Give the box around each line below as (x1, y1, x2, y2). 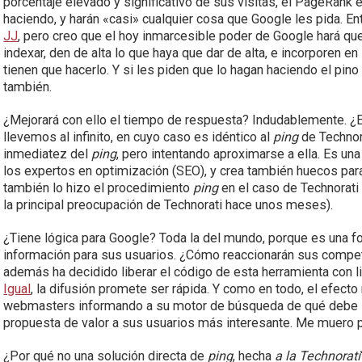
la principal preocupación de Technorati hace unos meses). (3, 197, 334, 213)
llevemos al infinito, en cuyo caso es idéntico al (3, 129, 274, 145)
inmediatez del (3, 146, 92, 162)
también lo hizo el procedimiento (3, 180, 194, 196)
